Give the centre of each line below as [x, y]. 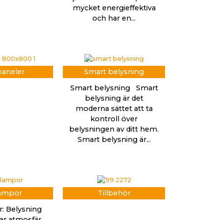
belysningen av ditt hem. [114, 129]
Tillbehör [114, 193]
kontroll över [114, 119]
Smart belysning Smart [114, 88]
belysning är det [114, 98]
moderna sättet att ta [114, 108]
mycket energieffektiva [114, 8]
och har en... [114, 18]
